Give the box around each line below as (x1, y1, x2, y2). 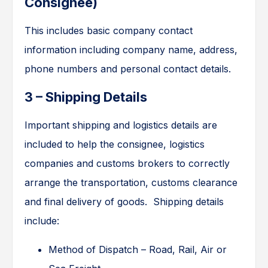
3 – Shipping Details (25, 89, 147, 105)
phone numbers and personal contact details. (25, 63, 231, 75)
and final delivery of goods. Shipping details (25, 196, 224, 208)
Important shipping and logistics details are (25, 119, 217, 132)
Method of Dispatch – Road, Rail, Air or (48, 243, 227, 256)
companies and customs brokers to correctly (25, 157, 230, 170)
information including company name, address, (25, 44, 237, 56)
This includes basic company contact (25, 25, 193, 37)
